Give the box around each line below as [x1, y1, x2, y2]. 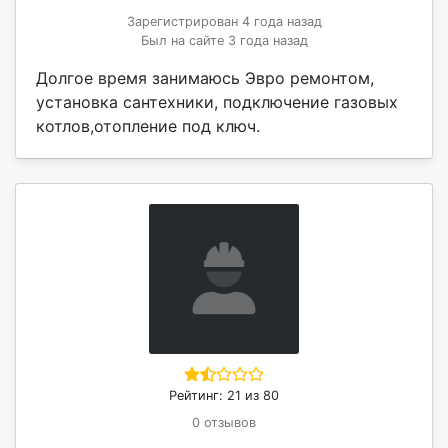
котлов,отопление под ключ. [36, 115, 260, 136]
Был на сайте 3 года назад [140, 32, 308, 48]
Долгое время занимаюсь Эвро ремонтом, [36, 67, 374, 88]
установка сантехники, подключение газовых [36, 91, 398, 112]
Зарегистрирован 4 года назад [126, 13, 322, 29]
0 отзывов [192, 414, 256, 430]
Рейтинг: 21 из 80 [169, 387, 279, 403]
